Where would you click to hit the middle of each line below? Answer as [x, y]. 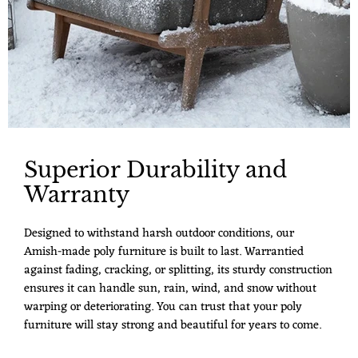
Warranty [77, 195]
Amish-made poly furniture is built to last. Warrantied [164, 253]
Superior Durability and [155, 170]
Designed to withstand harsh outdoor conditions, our [159, 234]
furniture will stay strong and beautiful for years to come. [173, 326]
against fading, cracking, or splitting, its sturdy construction [178, 271]
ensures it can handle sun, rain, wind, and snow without [170, 289]
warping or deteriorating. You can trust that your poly [163, 308]
